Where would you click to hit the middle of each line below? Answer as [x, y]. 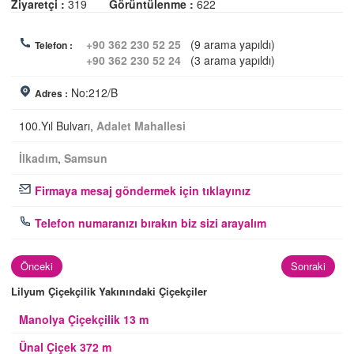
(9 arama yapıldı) [231, 44]
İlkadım [38, 158]
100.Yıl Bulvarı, [58, 125]
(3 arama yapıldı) [231, 60]
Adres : [51, 93]
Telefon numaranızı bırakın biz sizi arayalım [149, 222]
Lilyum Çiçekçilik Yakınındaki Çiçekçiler [109, 291]
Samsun [86, 158]
